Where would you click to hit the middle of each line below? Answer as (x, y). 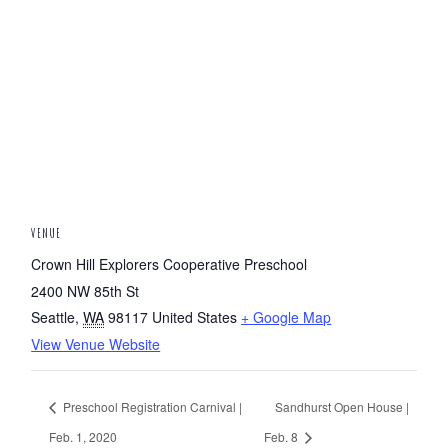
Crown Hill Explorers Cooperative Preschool (169, 264)
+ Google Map (286, 317)
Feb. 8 (282, 436)
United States (195, 317)
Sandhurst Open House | (341, 406)
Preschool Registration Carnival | (151, 406)
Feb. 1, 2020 (83, 436)
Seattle (53, 317)
